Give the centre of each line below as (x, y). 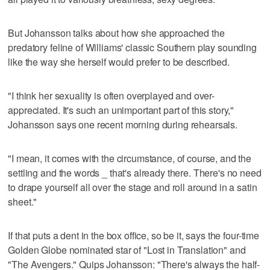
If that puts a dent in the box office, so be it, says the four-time (133, 235)
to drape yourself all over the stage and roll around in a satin (133, 187)
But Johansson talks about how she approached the (116, 33)
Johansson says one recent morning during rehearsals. (123, 124)
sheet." (23, 201)
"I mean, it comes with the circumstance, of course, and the (130, 158)
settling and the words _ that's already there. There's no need (135, 172)
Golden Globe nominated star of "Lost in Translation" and (127, 250)
